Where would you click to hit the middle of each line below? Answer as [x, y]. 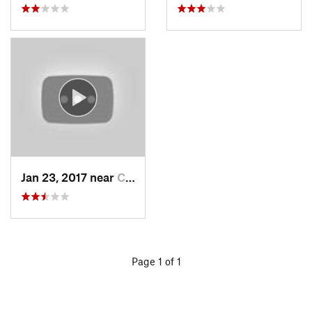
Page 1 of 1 [156, 261]
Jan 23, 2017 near [69, 177]
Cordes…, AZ [121, 177]
